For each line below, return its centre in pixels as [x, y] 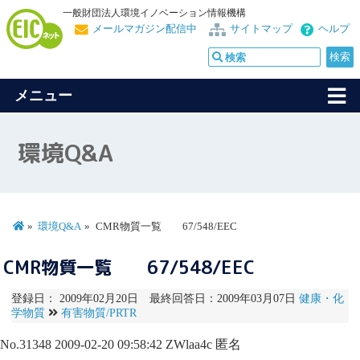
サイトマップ [261, 29]
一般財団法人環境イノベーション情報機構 [154, 13]
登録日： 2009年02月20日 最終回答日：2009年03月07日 [155, 299]
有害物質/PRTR [98, 313]
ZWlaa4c [189, 344]
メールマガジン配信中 [145, 29]
